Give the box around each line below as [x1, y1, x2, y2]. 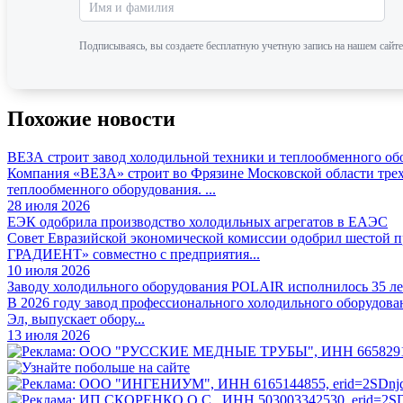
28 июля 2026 [7, 198, 90, 214]
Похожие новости [7, 107, 175, 131]
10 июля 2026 [7, 263, 90, 279]
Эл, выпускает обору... [7, 311, 145, 327]
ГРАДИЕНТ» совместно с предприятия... [7, 246, 260, 263]
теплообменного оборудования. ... [7, 182, 216, 198]
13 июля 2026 [7, 327, 90, 344]
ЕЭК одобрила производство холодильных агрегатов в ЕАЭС [7, 214, 388, 230]
